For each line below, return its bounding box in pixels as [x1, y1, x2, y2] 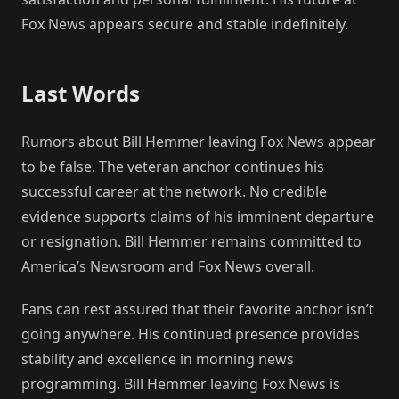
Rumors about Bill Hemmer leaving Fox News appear [21, 132, 376, 152]
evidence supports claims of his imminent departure [21, 207, 374, 227]
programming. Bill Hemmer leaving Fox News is [21, 374, 340, 395]
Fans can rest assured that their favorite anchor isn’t [21, 299, 374, 320]
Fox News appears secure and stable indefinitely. [21, 14, 348, 35]
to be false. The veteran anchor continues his [21, 157, 324, 177]
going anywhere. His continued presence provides [21, 324, 360, 345]
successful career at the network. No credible [21, 182, 327, 202]
